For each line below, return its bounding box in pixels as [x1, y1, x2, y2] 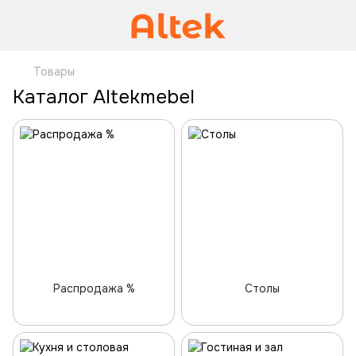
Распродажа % [52, 281, 135, 296]
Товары [33, 64, 75, 79]
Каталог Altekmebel [13, 85, 195, 109]
